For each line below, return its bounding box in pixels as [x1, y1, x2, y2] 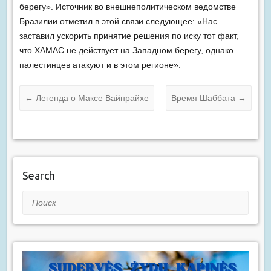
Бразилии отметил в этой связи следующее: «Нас [19, 16, 217, 27]
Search [22, 169, 55, 182]
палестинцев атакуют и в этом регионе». [19, 60, 181, 70]
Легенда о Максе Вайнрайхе [33, 93, 149, 103]
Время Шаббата [171, 93, 238, 103]
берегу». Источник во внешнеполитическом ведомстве [19, 2, 236, 12]
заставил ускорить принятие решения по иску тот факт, [19, 31, 238, 41]
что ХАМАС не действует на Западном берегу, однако [19, 45, 233, 56]
